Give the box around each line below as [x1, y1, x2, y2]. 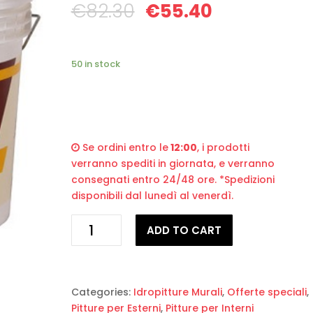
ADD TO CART [147, 223, 222, 238]
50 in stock [71, 57, 120, 71]
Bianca [70, 263, 105, 277]
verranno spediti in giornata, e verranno [71, 156, 275, 170]
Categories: [71, 285, 133, 299]
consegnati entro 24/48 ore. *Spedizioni [71, 173, 275, 187]
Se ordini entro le [79, 140, 168, 154]
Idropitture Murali [133, 285, 222, 299]
